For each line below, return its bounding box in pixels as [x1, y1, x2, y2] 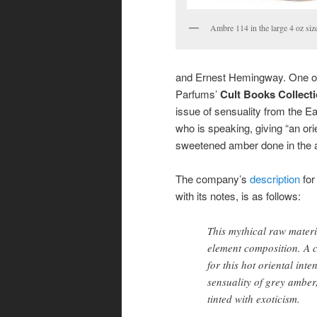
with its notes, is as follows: [175, 188, 301, 204]
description [250, 171, 303, 187]
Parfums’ [175, 86, 220, 101]
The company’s [175, 171, 250, 187]
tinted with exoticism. [207, 291, 300, 306]
